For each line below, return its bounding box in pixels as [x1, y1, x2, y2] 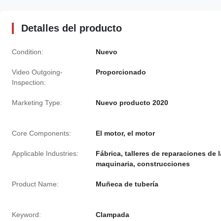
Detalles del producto [21, 23, 122, 34]
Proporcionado [96, 68, 146, 76]
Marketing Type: [12, 99, 62, 107]
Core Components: [12, 129, 71, 137]
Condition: [12, 48, 43, 56]
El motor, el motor [96, 129, 155, 137]
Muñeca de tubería [96, 180, 158, 188]
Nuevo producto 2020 [96, 99, 168, 107]
